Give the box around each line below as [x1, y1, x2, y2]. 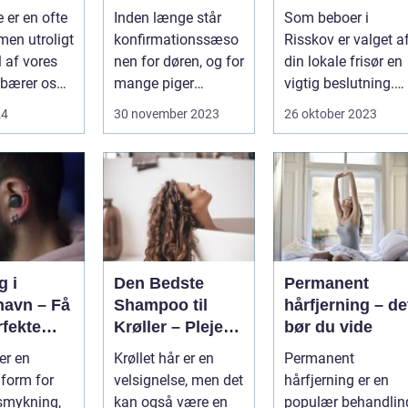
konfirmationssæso [114, 30, 239, 48]
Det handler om [284, 96, 382, 114]
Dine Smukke [114, 361, 217, 380]
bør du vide [284, 317, 372, 336]
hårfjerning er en [284, 371, 389, 389]
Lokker [114, 382, 168, 402]
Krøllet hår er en [114, 349, 214, 367]
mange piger [114, 74, 194, 92]
